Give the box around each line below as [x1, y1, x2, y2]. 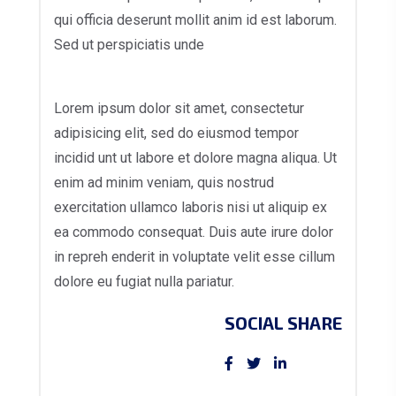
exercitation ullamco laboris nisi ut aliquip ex [54, 199, 327, 217]
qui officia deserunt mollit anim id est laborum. [54, 11, 337, 29]
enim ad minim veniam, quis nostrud [54, 174, 274, 192]
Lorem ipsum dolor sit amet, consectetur [54, 100, 304, 118]
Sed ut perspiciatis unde [54, 36, 204, 54]
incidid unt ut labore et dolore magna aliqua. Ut [54, 149, 337, 167]
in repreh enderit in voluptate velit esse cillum [54, 248, 335, 266]
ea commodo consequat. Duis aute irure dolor [54, 224, 333, 241]
